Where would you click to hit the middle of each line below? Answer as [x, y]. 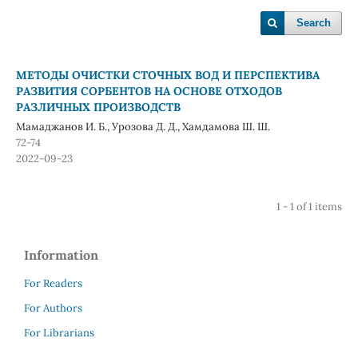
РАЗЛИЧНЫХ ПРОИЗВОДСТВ [98, 107]
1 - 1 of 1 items [310, 206]
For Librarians [59, 332]
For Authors [53, 308]
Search [314, 23]
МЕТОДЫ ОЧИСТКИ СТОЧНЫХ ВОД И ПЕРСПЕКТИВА [167, 75]
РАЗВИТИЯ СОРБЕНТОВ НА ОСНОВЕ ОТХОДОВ [149, 91]
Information [61, 255]
